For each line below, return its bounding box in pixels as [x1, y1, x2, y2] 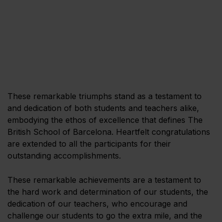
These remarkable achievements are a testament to [7, 174, 201, 185]
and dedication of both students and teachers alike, [7, 103, 199, 113]
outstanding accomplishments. [7, 150, 121, 161]
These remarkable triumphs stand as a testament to [7, 91, 202, 101]
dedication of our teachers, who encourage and [7, 198, 187, 209]
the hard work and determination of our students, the [7, 186, 208, 197]
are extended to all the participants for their [7, 138, 171, 149]
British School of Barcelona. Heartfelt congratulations [7, 126, 210, 137]
